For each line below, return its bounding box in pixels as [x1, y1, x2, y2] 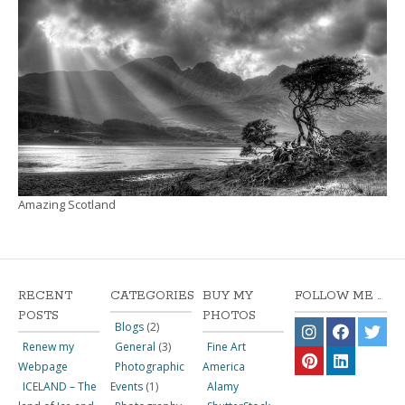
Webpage [18, 359, 68, 374]
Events [110, 379, 143, 394]
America [202, 359, 245, 374]
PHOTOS [202, 308, 256, 324]
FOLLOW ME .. [295, 288, 381, 304]
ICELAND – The [23, 379, 97, 394]
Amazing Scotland [18, 195, 116, 212]
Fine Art [207, 339, 246, 354]
